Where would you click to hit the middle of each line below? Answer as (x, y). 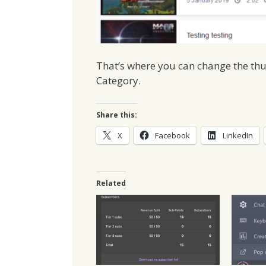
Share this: (117, 115)
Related (111, 183)
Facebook (172, 135)
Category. (118, 81)
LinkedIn (238, 135)
